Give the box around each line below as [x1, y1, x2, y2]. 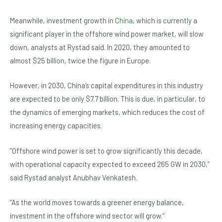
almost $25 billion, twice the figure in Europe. [10, 56, 151, 65]
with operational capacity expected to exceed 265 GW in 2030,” [10, 159, 210, 168]
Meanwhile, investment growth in [10, 16, 115, 25]
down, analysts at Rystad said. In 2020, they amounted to [10, 43, 190, 52]
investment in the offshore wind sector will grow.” [10, 211, 165, 221]
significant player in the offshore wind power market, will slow [10, 29, 204, 39]
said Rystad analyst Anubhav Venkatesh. [10, 172, 137, 182]
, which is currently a [133, 16, 197, 25]
